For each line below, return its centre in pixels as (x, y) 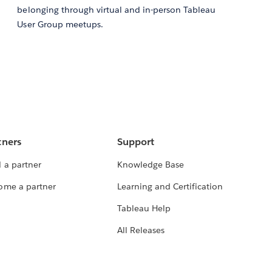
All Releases (141, 230)
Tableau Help (144, 209)
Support (135, 142)
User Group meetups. (60, 25)
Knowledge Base (150, 165)
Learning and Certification (170, 187)
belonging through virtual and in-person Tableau (117, 10)
